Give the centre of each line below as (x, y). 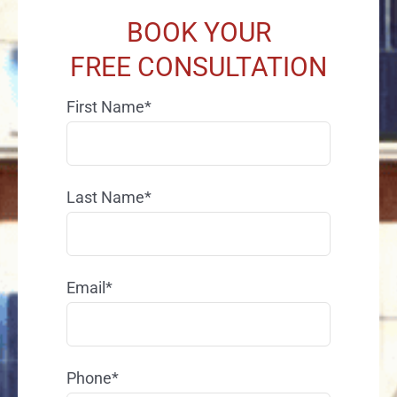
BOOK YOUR (198, 32)
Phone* (92, 378)
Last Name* (109, 197)
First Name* (109, 106)
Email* (89, 287)
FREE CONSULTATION (198, 66)
